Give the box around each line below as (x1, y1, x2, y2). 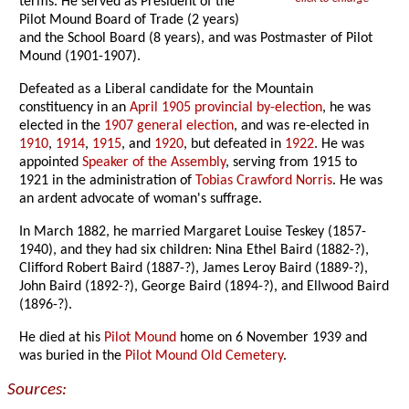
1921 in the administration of (19, 173, 196, 189)
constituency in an (19, 100, 131, 116)
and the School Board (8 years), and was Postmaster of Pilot (19, 31, 373, 47)
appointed (19, 155, 83, 171)
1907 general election (104, 119, 235, 134)
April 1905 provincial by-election (130, 100, 323, 116)
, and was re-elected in (234, 119, 370, 134)
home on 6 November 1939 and (176, 330, 368, 346)
